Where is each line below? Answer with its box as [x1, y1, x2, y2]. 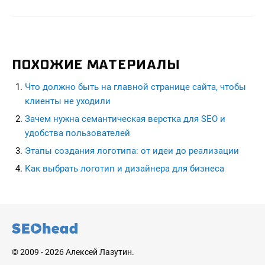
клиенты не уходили [25, 96, 111, 106]
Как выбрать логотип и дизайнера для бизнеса [25, 163, 224, 174]
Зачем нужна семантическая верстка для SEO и [25, 114, 225, 124]
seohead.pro [12, 176, 61, 187]
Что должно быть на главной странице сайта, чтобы [25, 82, 246, 92]
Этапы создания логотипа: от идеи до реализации [25, 146, 239, 156]
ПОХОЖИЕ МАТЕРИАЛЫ [12, 56, 180, 73]
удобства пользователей [25, 128, 130, 138]
